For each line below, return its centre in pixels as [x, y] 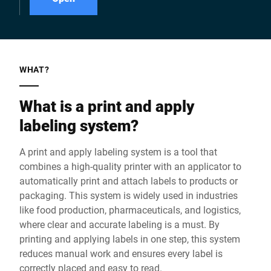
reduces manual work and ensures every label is [121, 253]
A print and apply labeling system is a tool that [118, 152]
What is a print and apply [107, 106]
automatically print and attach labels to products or [129, 181]
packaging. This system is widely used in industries [129, 195]
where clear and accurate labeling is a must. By [119, 224]
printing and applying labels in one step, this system [130, 239]
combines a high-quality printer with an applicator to [130, 166]
